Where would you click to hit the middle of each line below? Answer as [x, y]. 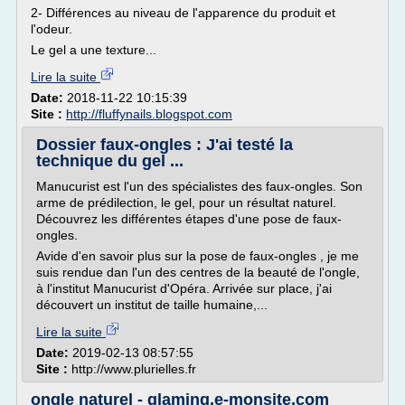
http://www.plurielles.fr [134, 369]
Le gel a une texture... [94, 50]
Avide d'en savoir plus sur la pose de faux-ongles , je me [198, 256]
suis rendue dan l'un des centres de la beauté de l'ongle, [198, 272]
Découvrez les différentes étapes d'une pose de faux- [189, 219]
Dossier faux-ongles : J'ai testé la [165, 145]
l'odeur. [52, 29]
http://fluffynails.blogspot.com [149, 114]
